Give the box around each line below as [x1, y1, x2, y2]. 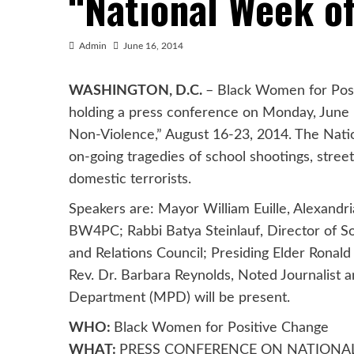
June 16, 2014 [123, 41, 183, 51]
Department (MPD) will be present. [69, 291, 290, 306]
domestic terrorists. [69, 172, 191, 187]
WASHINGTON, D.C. [69, 84, 205, 99]
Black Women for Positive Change [114, 321, 329, 336]
